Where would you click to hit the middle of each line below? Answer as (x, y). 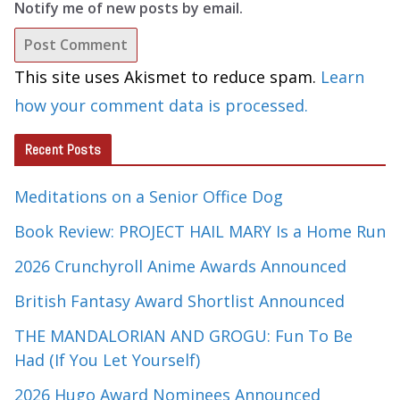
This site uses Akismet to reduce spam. (167, 77)
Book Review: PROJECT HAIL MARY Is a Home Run (200, 232)
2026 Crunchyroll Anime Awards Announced (180, 267)
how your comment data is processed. (161, 106)
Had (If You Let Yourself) (107, 360)
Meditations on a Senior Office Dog (149, 197)
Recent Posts (63, 150)
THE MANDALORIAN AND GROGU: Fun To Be (183, 336)
